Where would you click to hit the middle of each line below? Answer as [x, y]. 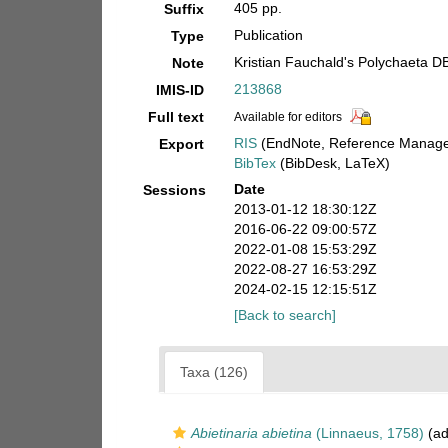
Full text [175, 117]
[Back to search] [284, 315]
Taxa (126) [214, 372]
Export [181, 144]
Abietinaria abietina [251, 433]
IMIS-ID [179, 90]
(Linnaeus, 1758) [368, 433]
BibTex [254, 163]
